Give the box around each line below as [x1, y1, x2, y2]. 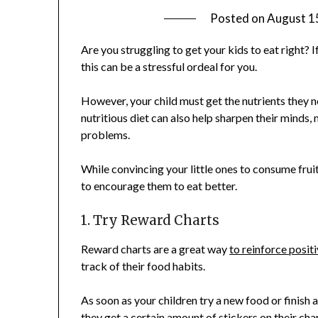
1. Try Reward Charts [81, 212, 220, 229]
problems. [81, 128, 131, 142]
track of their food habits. [81, 259, 206, 273]
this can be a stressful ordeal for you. [81, 60, 258, 74]
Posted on [210, 11, 268, 26]
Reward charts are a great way [81, 242, 230, 256]
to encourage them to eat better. [81, 179, 238, 193]
